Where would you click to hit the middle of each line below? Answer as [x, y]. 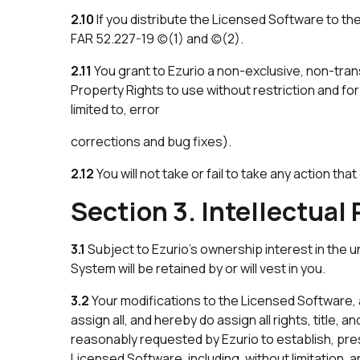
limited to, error [115, 109]
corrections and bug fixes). [151, 141]
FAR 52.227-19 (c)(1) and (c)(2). [157, 38]
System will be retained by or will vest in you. [198, 268]
